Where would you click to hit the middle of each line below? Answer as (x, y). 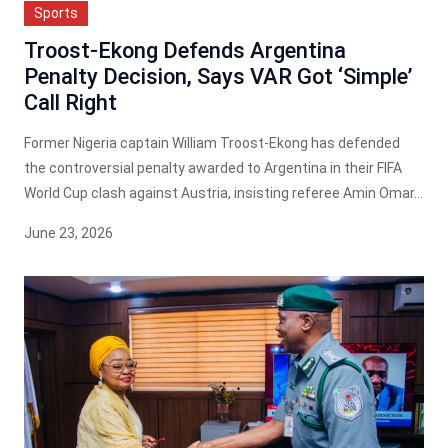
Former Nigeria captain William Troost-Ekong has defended (212, 142)
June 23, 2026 (68, 232)
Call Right (70, 102)
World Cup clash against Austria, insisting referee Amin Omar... (223, 192)
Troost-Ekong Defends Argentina (185, 50)
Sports (56, 12)
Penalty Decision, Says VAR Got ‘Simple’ (218, 76)
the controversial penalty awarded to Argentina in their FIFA (213, 167)
